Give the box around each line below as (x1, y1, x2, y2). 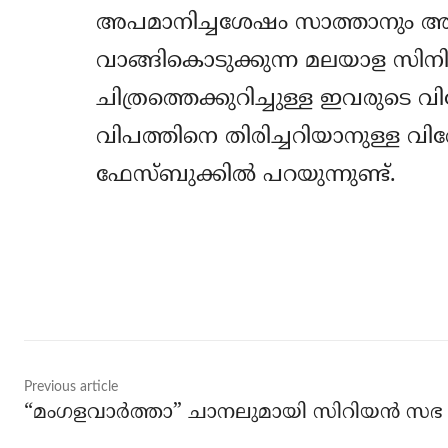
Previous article (24, 379, 118, 394)
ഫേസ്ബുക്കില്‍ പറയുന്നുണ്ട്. (95, 161, 396, 189)
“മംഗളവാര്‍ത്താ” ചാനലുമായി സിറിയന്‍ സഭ (24, 400, 443, 426)
